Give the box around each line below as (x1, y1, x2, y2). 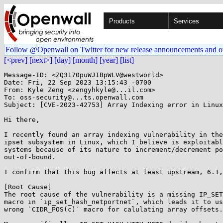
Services (174, 17, 199, 25)
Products (109, 17, 135, 25)
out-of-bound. (4, 153, 56, 161)
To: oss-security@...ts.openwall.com (4, 94, 143, 101)
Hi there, (4, 116, 40, 123)
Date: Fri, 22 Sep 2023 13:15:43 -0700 (4, 79, 151, 86)
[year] (100, 56, 118, 64)
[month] (73, 56, 98, 64)
